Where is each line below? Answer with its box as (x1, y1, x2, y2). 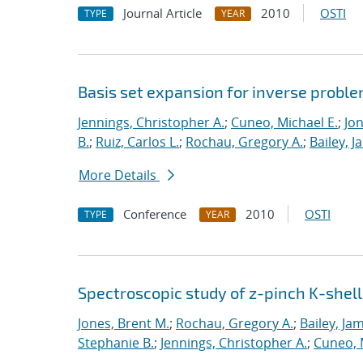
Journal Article (123, 5, 202, 21)
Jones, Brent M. (78, 314, 169, 332)
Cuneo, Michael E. (231, 113, 338, 131)
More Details (79, 166, 160, 184)
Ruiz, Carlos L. (96, 133, 179, 151)
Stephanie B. (78, 334, 154, 352)
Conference (123, 206, 186, 222)
